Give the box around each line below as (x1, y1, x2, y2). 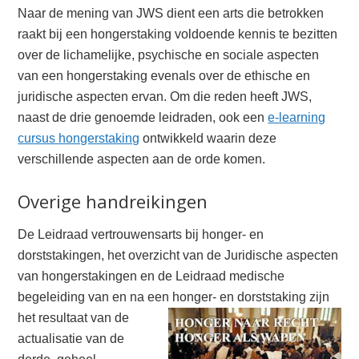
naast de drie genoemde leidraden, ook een (18, 111, 268, 124)
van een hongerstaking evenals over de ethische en (18, 69, 311, 83)
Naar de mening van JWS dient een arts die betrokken (18, 6, 325, 20)
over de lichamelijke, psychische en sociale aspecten (18, 48, 320, 62)
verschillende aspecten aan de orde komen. (18, 152, 266, 166)
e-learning (268, 111, 326, 124)
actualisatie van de (18, 332, 125, 345)
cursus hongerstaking (18, 131, 140, 145)
